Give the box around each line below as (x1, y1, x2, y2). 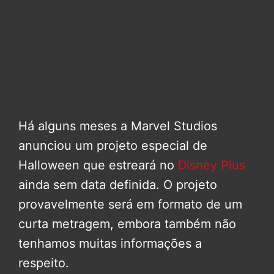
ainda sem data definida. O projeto (18, 177, 217, 193)
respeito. (18, 256, 69, 271)
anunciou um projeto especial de (18, 138, 207, 154)
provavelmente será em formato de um (18, 197, 242, 212)
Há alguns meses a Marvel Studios (18, 119, 217, 134)
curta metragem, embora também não (18, 217, 236, 232)
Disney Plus (178, 158, 245, 173)
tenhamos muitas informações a (18, 236, 202, 251)
